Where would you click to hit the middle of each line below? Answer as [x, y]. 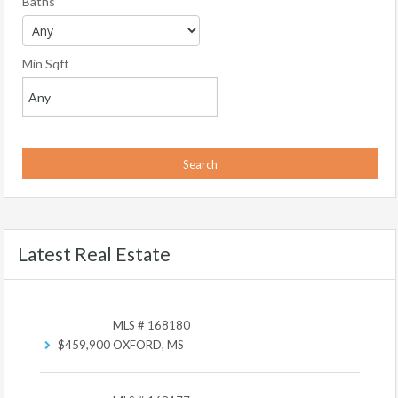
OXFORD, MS [148, 345]
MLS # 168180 [151, 325]
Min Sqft [46, 64]
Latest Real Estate [94, 254]
